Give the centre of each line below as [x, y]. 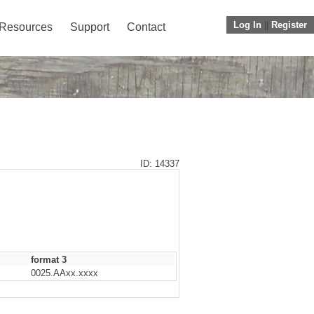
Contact [146, 27]
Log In [247, 25]
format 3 [49, 260]
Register [289, 25]
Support [90, 27]
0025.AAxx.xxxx [64, 273]
